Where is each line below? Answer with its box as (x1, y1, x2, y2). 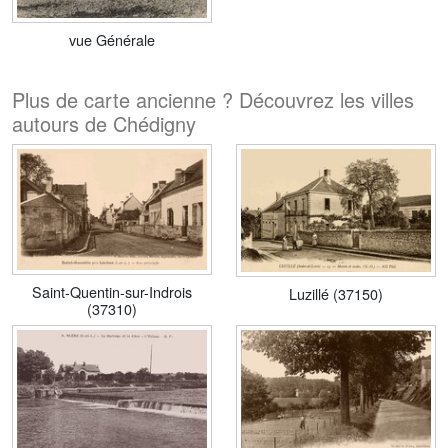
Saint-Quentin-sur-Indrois (32, 281, 192, 303)
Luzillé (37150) (289, 283, 383, 305)
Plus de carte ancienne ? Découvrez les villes (12, 84, 414, 114)
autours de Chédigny (12, 108, 196, 138)
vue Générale (69, 28, 155, 50)
